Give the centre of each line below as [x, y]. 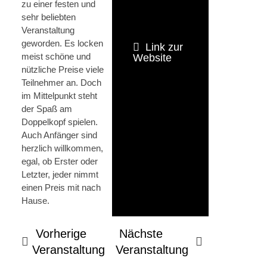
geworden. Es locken [62, 43]
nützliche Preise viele [63, 69]
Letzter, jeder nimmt [60, 174]
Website [152, 58]
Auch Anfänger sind [59, 135]
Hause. [35, 200]
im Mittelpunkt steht [59, 95]
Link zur [164, 47]
